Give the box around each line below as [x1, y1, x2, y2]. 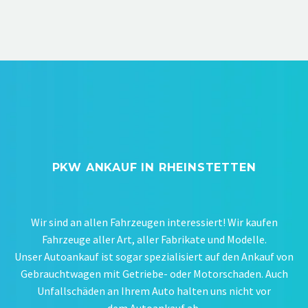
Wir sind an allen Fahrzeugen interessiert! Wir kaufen [30, 214, 278, 229]
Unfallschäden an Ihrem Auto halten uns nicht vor [37, 283, 271, 298]
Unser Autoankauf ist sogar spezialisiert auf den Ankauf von [14, 249, 294, 263]
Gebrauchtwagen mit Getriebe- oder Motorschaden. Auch [20, 266, 288, 280]
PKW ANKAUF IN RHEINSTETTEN [52, 159, 256, 174]
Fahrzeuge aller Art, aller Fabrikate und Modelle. [41, 232, 267, 246]
